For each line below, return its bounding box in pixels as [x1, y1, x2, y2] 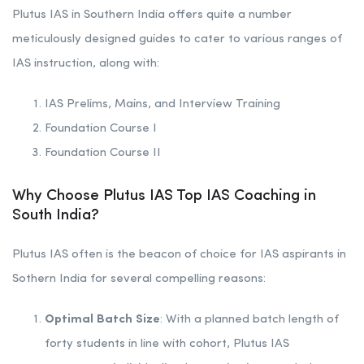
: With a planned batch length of [160, 313, 339, 326]
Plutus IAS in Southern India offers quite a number [12, 8, 292, 21]
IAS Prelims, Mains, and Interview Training [45, 97, 280, 110]
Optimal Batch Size [45, 313, 160, 326]
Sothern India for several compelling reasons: [12, 272, 266, 285]
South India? [12, 207, 99, 223]
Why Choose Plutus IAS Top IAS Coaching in [12, 188, 316, 204]
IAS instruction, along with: [12, 57, 159, 70]
